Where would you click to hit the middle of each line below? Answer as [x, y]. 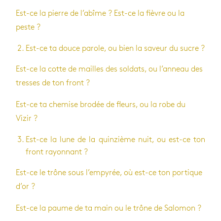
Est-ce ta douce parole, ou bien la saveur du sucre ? [115, 48]
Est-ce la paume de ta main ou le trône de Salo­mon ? [109, 208]
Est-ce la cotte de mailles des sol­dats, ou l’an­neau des [109, 69]
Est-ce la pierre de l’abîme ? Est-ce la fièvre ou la [100, 13]
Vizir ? [27, 118]
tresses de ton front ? [53, 83]
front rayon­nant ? [57, 152]
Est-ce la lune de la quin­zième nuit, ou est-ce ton [115, 140]
